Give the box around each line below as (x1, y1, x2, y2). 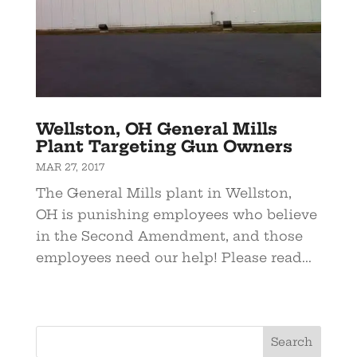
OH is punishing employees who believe (35, 206, 317, 222)
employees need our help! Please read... (35, 249, 312, 265)
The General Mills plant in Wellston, (35, 184, 292, 201)
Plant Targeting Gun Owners (35, 135, 292, 156)
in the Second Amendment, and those (35, 227, 303, 244)
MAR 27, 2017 (35, 160, 104, 173)
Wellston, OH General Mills (35, 118, 277, 139)
